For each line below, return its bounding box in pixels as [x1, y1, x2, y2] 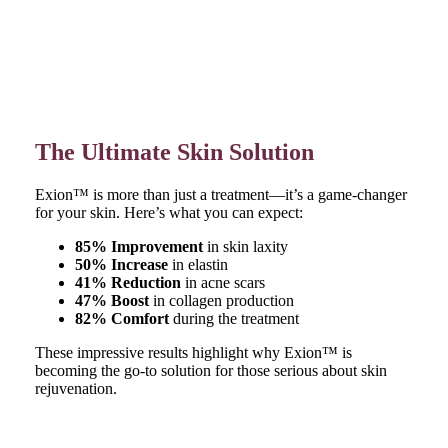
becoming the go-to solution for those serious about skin [34, 361, 387, 379]
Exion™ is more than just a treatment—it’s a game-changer [34, 185, 407, 203]
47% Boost [74, 291, 149, 309]
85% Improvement [74, 237, 203, 255]
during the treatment [168, 309, 299, 327]
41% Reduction [74, 273, 181, 291]
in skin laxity [202, 237, 288, 255]
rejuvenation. [34, 379, 117, 397]
